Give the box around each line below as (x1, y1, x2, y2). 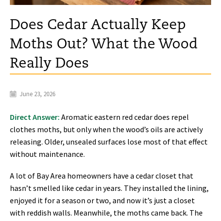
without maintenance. (10, 149, 85, 159)
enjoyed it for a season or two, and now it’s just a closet (10, 195, 195, 205)
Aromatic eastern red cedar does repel (60, 112, 189, 122)
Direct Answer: (10, 112, 60, 122)
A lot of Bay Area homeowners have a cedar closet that (10, 170, 193, 181)
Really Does (10, 56, 89, 71)
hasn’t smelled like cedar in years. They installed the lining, (10, 183, 209, 193)
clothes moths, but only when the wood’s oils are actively (10, 124, 203, 135)
